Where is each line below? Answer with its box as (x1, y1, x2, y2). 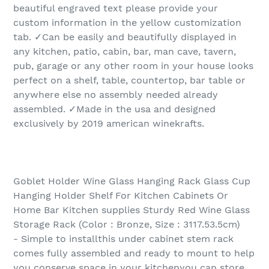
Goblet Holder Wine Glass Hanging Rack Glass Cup (13, 175, 250, 187)
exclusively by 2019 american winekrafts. (13, 118, 204, 130)
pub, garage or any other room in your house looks (13, 60, 253, 72)
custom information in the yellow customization (13, 17, 241, 29)
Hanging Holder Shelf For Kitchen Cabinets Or (13, 190, 228, 202)
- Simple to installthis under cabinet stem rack (13, 233, 234, 245)
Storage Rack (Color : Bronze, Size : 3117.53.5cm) (13, 219, 240, 231)
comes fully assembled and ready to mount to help (13, 247, 255, 259)
